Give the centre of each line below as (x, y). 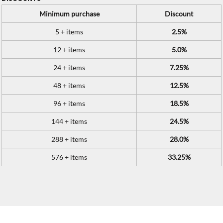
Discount (179, 14)
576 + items (69, 157)
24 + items (69, 67)
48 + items (69, 85)
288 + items (69, 139)
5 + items (69, 32)
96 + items (69, 103)
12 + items (69, 50)
